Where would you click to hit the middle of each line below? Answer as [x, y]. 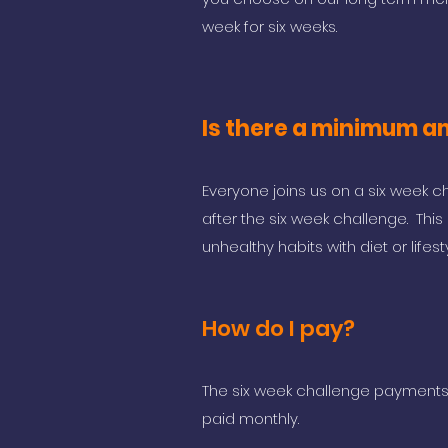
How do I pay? [278, 328]
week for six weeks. [271, 26]
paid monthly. [250, 418]
